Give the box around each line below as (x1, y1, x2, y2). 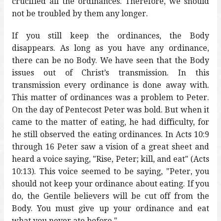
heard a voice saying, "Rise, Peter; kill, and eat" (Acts (12, 154, 209, 164)
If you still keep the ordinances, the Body (12, 31, 209, 40)
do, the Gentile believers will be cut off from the (12, 191, 209, 201)
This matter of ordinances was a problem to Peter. (12, 92, 209, 102)
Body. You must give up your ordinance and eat (12, 203, 209, 213)
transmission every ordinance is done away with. (12, 80, 209, 90)
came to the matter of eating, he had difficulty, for (12, 117, 209, 127)
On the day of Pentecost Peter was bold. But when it (12, 105, 209, 114)
